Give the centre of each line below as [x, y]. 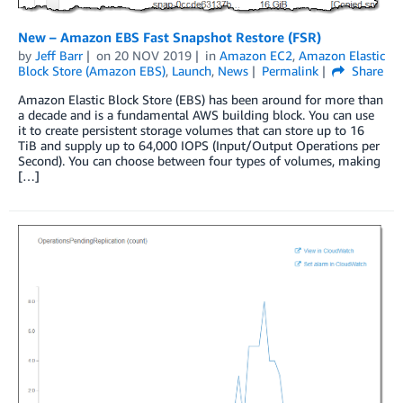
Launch [192, 70]
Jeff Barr [59, 55]
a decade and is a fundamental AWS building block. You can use [196, 114]
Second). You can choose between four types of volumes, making [199, 160]
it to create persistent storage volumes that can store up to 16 [191, 130]
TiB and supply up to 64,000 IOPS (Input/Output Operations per [199, 145]
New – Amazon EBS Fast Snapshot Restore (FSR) [170, 36]
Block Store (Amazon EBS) [92, 70]
